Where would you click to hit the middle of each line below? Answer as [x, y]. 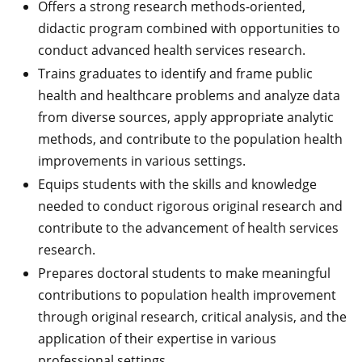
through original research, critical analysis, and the [192, 317]
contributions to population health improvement [187, 295]
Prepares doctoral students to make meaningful [184, 273]
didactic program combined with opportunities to [189, 28]
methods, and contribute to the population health [190, 139]
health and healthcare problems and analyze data [189, 95]
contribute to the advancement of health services [188, 228]
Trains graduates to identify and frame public [175, 74]
